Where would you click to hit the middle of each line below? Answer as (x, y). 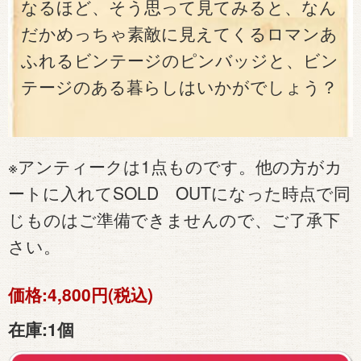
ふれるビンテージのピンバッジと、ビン (180, 61)
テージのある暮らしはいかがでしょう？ (179, 88)
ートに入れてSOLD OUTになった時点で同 (179, 193)
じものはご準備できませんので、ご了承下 (174, 220)
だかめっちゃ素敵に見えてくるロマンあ (179, 35)
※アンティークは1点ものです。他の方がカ (175, 166)
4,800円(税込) (100, 294)
